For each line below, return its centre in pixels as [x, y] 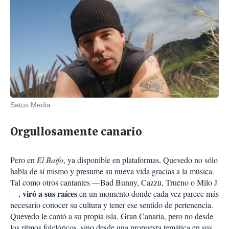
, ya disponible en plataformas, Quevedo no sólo [141, 160]
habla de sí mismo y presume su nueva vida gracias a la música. [112, 171]
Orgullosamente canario [77, 132]
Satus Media [30, 105]
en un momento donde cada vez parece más [148, 194]
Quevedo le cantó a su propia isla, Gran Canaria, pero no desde [112, 216]
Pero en [24, 160]
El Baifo [50, 160]
